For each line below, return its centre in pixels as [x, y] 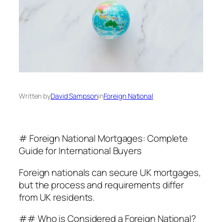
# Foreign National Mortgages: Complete [104, 139]
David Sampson [74, 96]
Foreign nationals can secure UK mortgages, [110, 172]
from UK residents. [57, 197]
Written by [35, 96]
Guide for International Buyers [80, 151]
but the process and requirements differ [102, 185]
